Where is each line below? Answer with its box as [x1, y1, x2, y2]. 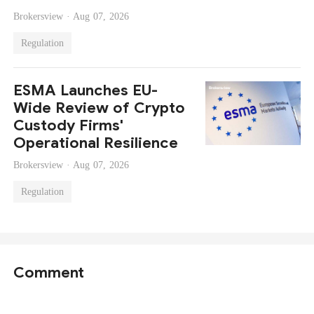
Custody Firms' [13, 116, 124, 135]
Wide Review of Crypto [13, 98, 186, 118]
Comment [13, 263, 85, 282]
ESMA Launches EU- [13, 81, 158, 100]
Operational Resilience [13, 133, 179, 153]
